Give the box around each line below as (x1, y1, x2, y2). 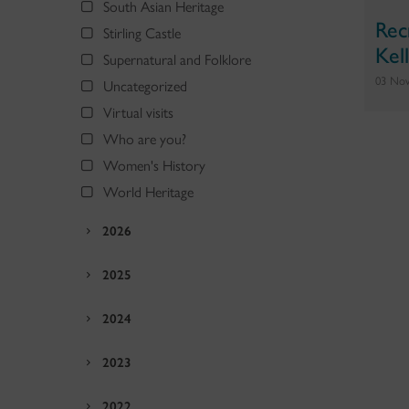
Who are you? (103, 130, 186, 148)
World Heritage (103, 183, 194, 201)
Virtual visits (103, 103, 173, 121)
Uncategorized (103, 77, 187, 95)
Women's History (103, 156, 205, 174)
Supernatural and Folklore (103, 50, 251, 68)
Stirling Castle (103, 24, 181, 42)
